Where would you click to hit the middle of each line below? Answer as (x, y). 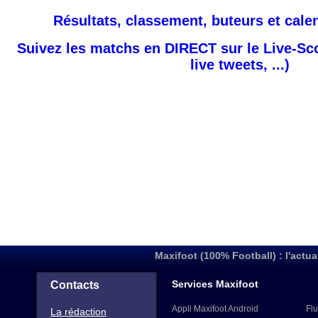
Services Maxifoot (215, 284)
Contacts (75, 285)
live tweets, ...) (240, 65)
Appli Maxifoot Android (215, 309)
